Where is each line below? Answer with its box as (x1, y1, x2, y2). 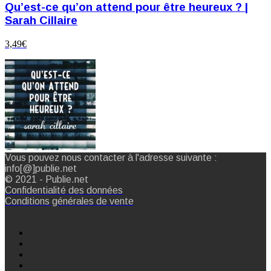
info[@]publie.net (5, 163, 77, 174)
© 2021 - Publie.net (5, 174, 88, 185)
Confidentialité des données (5, 185, 123, 196)
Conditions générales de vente (5, 196, 134, 207)
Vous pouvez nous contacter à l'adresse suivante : (5, 152, 217, 163)
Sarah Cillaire (5, 14, 77, 27)
